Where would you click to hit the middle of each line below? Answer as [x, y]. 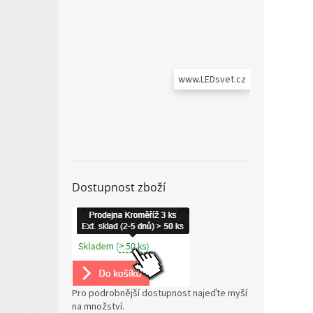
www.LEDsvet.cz [212, 80]
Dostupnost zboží [119, 187]
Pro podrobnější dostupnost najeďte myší [160, 293]
